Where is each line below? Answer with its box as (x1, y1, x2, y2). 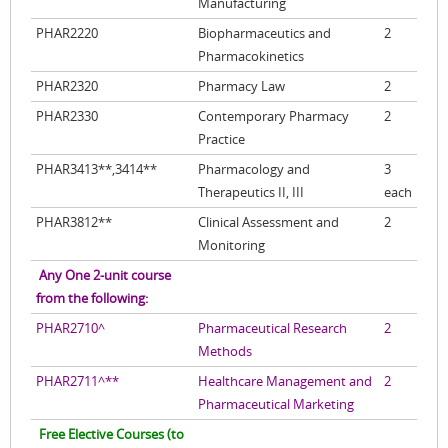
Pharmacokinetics (198, 48, 304, 65)
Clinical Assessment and (198, 214, 339, 231)
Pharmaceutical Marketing (198, 396, 354, 413)
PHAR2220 (36, 25, 98, 42)
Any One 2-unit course (36, 267, 171, 284)
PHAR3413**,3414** (36, 161, 157, 178)
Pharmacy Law (198, 78, 285, 95)
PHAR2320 (36, 78, 98, 95)
